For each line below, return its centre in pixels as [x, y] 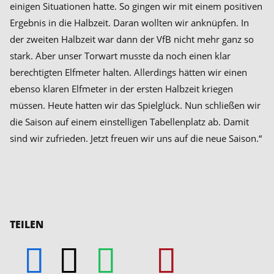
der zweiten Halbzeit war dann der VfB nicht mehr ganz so [132, 39]
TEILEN [27, 224]
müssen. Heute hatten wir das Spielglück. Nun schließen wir [135, 105]
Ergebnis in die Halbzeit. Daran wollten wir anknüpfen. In [129, 23]
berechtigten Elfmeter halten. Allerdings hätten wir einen [128, 72]
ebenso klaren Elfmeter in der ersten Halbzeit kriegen [121, 89]
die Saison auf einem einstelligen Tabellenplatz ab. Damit [129, 122]
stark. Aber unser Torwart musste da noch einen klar [120, 56]
